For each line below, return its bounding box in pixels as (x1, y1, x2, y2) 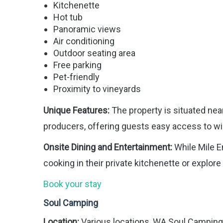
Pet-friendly (53, 72, 100, 83)
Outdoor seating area (53, 48, 135, 59)
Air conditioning (53, 36, 114, 47)
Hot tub (53, 12, 83, 23)
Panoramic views (53, 24, 121, 35)
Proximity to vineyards (53, 84, 141, 95)
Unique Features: (43, 105, 110, 116)
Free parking (53, 60, 102, 71)
